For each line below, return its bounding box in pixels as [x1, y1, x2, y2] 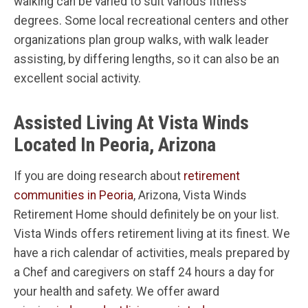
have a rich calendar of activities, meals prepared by [14, 246, 289, 261]
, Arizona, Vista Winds [133, 188, 247, 203]
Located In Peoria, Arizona [14, 133, 216, 157]
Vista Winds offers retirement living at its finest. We [14, 227, 290, 241]
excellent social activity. [14, 71, 141, 86]
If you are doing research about [14, 169, 184, 184]
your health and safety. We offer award [14, 285, 219, 299]
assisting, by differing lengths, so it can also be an [14, 52, 279, 67]
